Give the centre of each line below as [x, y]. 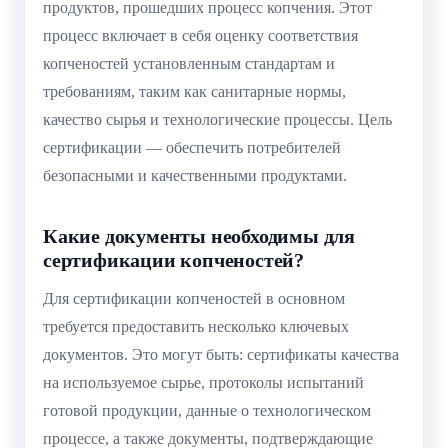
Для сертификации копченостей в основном [194, 298]
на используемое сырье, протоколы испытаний [203, 382]
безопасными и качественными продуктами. [195, 175]
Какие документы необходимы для [199, 235]
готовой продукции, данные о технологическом [207, 410]
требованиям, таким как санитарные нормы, [194, 91]
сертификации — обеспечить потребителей [192, 147]
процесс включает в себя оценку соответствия [200, 35]
